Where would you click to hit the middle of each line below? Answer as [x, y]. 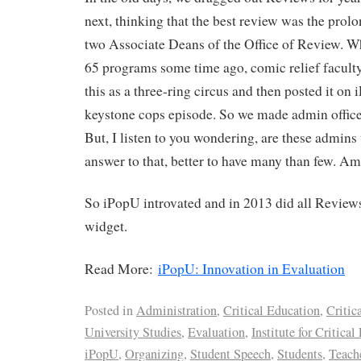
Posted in [109, 311]
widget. [106, 226]
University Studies [133, 332]
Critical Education [272, 311]
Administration [176, 311]
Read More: [121, 269]
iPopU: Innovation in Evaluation [251, 269]
